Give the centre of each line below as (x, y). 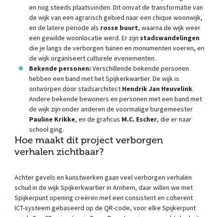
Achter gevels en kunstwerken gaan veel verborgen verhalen (103, 177)
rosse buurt (119, 28)
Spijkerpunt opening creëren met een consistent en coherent (104, 198)
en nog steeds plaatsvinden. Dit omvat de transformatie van (116, 7)
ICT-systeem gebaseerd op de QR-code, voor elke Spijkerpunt (105, 208)
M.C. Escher (139, 119)
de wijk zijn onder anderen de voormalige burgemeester (111, 109)
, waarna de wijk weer (169, 28)
